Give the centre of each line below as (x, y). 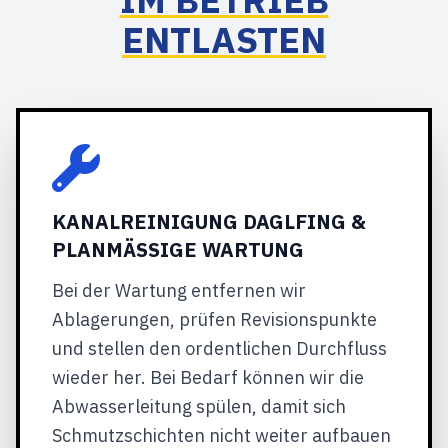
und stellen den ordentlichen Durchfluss (219, 348)
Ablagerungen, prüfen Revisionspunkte (214, 319)
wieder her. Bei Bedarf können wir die (208, 377)
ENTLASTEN (224, 39)
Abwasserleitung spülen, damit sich (199, 406)
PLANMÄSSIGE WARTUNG (170, 249)
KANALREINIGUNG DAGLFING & (209, 221)
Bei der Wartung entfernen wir (179, 290)
